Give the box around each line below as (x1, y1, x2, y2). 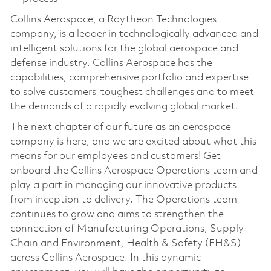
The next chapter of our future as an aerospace (10, 122, 231, 132)
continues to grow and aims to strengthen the (10, 209, 224, 220)
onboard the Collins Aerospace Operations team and (10, 165, 258, 176)
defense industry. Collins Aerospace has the (10, 57, 212, 68)
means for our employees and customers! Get (10, 151, 221, 162)
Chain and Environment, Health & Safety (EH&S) (10, 238, 241, 249)
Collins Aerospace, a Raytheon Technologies (10, 14, 217, 25)
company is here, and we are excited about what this (10, 136, 256, 147)
